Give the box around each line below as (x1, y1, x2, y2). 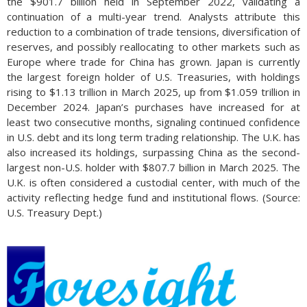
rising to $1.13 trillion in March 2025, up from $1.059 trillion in (7, 85, 300, 99)
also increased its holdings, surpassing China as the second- (7, 145, 300, 159)
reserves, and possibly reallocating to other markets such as (7, 40, 300, 53)
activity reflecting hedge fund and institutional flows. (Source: (7, 191, 300, 204)
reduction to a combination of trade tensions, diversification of (7, 25, 300, 38)
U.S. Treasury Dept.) (7, 206, 102, 219)
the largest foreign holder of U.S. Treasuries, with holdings (7, 70, 300, 84)
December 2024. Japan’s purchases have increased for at (7, 100, 300, 114)
